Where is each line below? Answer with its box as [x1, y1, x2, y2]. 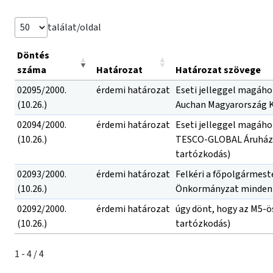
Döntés [17, 49, 49, 62]
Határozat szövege [175, 63, 261, 77]
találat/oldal [48, 21, 101, 34]
